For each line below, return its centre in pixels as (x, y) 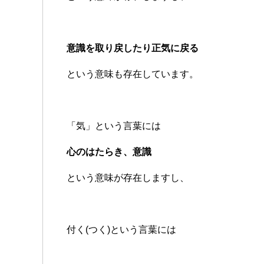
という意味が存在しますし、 (128, 178)
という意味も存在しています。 (133, 74)
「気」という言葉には (114, 126)
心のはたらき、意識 (109, 152)
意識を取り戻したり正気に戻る (133, 48)
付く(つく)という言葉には (121, 230)
